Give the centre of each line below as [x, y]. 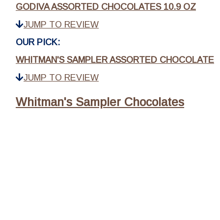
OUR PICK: [38, 42]
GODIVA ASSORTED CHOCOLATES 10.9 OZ [106, 7]
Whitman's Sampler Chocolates [100, 102]
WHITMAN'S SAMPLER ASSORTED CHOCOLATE [115, 60]
